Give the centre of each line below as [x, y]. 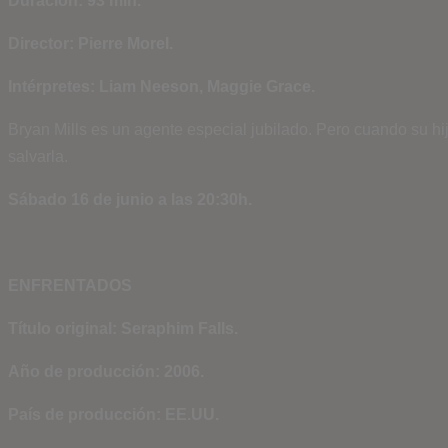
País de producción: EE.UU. [113, 414]
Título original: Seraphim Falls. [123, 328]
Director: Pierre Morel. [90, 43]
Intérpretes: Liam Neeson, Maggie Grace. [161, 86]
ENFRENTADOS [70, 285]
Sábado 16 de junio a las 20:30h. [130, 199]
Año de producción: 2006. [106, 371]
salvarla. [38, 156]
